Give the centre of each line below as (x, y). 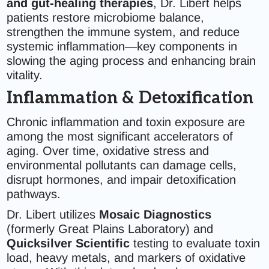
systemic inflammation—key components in (122, 46)
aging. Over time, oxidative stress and (108, 151)
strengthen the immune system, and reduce (123, 32)
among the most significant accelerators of (120, 136)
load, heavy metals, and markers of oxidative (126, 258)
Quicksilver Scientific (68, 243)
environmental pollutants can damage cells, (122, 165)
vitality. (25, 75)
